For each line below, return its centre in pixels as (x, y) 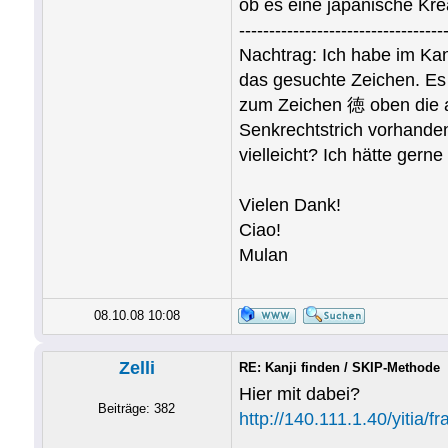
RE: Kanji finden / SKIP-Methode (339, 367)
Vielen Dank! (289, 205)
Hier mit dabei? (299, 394)
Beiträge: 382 (137, 408)
